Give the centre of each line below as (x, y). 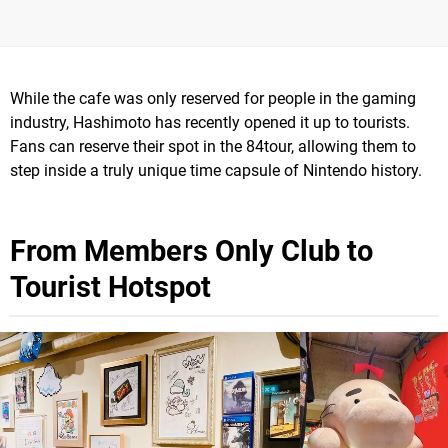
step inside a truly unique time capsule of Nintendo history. (216, 171)
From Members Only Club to (191, 251)
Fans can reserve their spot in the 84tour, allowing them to (213, 147)
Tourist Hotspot (110, 287)
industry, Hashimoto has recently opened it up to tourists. (210, 123)
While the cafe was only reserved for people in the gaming (213, 99)
